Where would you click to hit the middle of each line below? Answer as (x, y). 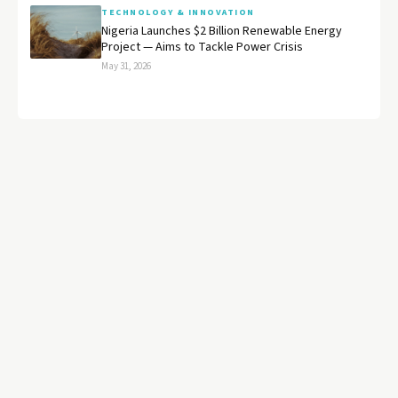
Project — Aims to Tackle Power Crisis (202, 47)
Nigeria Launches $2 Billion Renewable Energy (222, 31)
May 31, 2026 (126, 66)
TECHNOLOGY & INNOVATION (178, 12)
